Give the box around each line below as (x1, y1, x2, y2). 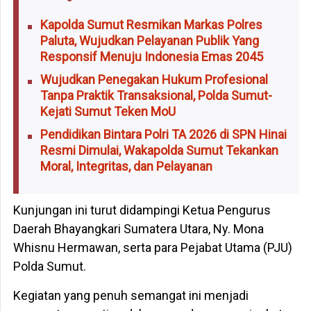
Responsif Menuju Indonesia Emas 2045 (40, 49, 264, 65)
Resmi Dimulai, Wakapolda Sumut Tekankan (40, 143, 279, 158)
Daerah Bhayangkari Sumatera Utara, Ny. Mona (12, 221, 264, 237)
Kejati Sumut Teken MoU (40, 104, 176, 119)
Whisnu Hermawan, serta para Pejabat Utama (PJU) (12, 240, 292, 255)
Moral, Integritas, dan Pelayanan (40, 159, 213, 174)
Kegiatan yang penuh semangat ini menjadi (12, 288, 249, 303)
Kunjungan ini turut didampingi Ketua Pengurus (12, 203, 271, 218)
